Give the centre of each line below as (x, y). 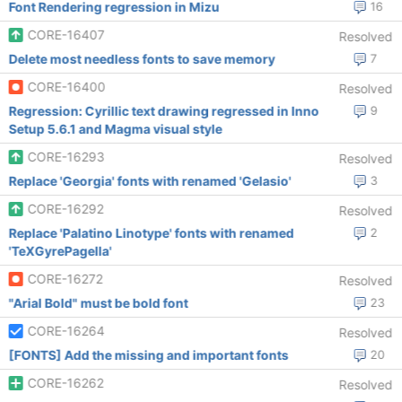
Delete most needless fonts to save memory (142, 59)
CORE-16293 (66, 157)
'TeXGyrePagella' (60, 251)
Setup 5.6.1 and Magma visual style (115, 129)
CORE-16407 (66, 35)
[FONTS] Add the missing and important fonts (149, 355)
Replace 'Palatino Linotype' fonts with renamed (151, 233)
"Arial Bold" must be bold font (98, 303)
